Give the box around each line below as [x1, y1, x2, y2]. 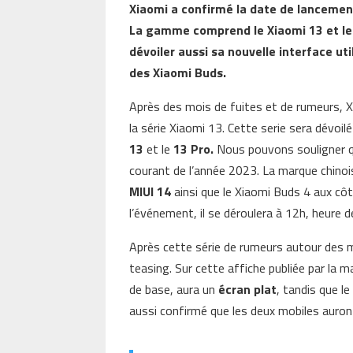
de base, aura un [129, 279, 219, 299]
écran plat [218, 279, 277, 299]
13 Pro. [173, 139, 214, 158]
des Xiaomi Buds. [129, 62, 227, 82]
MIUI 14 [129, 181, 172, 201]
